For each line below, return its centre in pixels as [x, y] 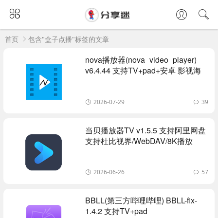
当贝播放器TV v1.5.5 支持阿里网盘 [146, 130]
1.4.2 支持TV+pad [117, 211]
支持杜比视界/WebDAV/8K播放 [139, 141]
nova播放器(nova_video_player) [141, 60]
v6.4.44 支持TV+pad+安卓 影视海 [143, 71]
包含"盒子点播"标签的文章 [69, 39]
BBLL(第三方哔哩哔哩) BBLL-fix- [141, 200]
